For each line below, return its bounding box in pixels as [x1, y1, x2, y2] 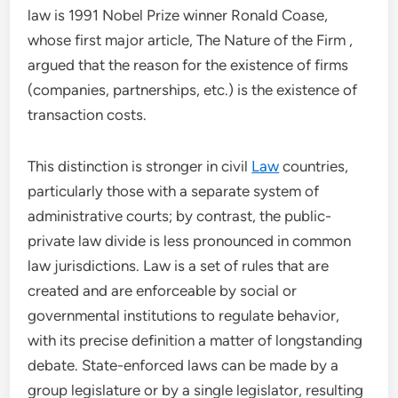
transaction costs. [28, 106, 147, 123]
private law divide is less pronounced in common [28, 232, 352, 250]
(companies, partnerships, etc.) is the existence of [28, 81, 358, 99]
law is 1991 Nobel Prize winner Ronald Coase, [28, 6, 329, 24]
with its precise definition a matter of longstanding [28, 331, 363, 349]
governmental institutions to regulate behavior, [28, 306, 340, 324]
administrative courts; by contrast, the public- [28, 207, 332, 225]
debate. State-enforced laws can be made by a [28, 356, 339, 374]
